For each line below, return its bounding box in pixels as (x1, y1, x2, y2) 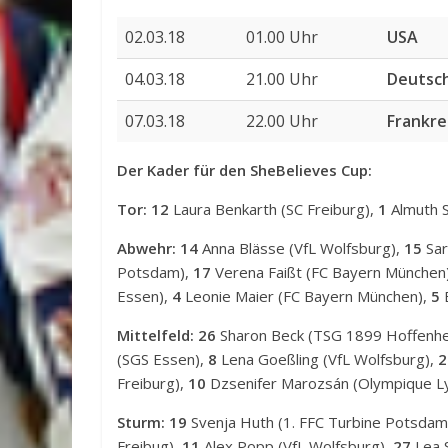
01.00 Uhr (246, 26, 318, 48)
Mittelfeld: (117, 325, 194, 345)
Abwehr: (117, 238, 176, 258)
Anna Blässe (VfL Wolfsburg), (198, 238, 404, 258)
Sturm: (117, 412, 165, 432)
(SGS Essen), (117, 349, 208, 369)
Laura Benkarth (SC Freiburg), (169, 199, 378, 219)
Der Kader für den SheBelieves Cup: (117, 160, 372, 180)
